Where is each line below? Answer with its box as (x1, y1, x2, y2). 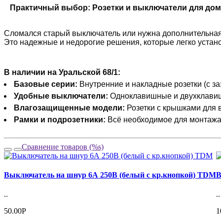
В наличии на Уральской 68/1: (4, 68, 120, 76)
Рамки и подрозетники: (14, 115, 106, 124)
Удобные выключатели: (14, 91, 108, 100)
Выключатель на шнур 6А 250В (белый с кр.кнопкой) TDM (4, 171, 216, 180)
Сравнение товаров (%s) (22, 142, 104, 151)
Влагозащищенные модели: (14, 103, 125, 112)
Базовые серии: (14, 79, 77, 88)
